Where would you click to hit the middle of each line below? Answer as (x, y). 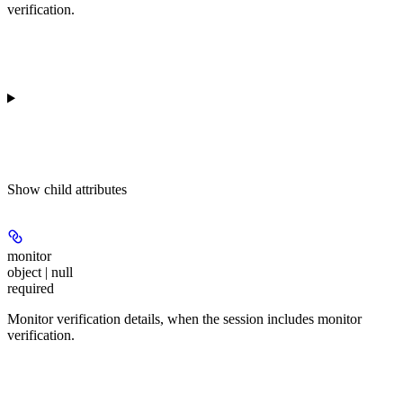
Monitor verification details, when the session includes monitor (184, 318)
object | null (40, 272)
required (31, 288)
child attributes (85, 189)
